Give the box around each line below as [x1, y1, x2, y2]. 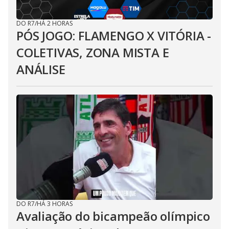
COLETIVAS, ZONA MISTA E [16, 44, 169, 61]
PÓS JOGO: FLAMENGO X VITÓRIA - [16, 27, 211, 44]
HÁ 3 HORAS [37, 199, 73, 208]
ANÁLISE [16, 61, 65, 78]
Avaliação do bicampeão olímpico [16, 208, 210, 224]
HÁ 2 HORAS [37, 19, 73, 28]
